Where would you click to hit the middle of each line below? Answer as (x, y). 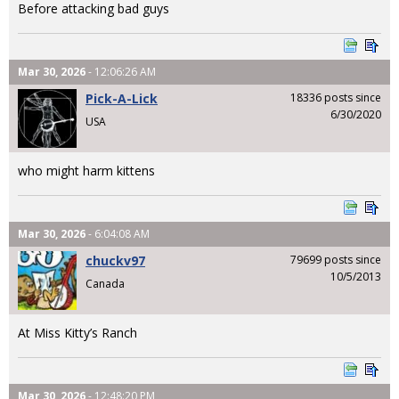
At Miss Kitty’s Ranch (77, 333)
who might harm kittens (86, 171)
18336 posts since (336, 98)
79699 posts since (336, 260)
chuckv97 (115, 261)
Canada (105, 284)
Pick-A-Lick (122, 99)
